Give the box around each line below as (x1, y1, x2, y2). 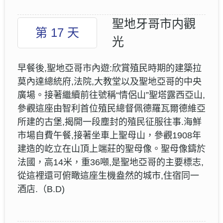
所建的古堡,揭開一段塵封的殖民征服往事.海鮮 (17, 116, 202, 127)
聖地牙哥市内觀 (112, 16, 196, 30)
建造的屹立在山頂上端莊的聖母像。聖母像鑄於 (17, 143, 206, 154)
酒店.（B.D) (17, 184, 65, 194)
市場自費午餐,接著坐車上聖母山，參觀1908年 (17, 130, 201, 140)
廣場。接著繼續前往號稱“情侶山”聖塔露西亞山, (17, 90, 205, 100)
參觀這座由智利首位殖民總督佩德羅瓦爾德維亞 (17, 103, 206, 113)
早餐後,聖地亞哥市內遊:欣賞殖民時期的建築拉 (17, 63, 202, 73)
